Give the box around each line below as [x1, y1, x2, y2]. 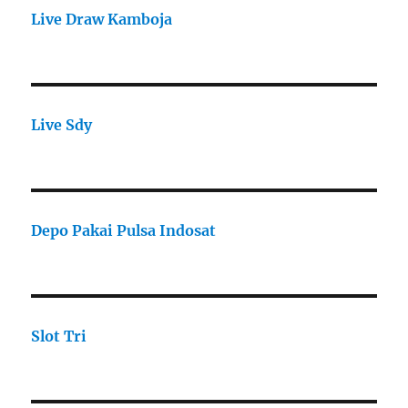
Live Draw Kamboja [31, 10, 173, 29]
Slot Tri [31, 327, 87, 346]
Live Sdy [31, 116, 93, 135]
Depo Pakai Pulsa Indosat [31, 221, 217, 240]
